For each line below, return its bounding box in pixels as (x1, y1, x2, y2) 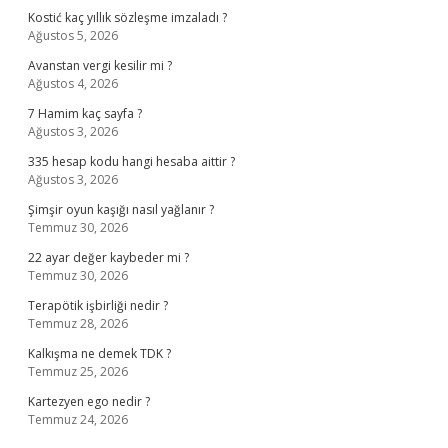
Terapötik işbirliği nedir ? (28, 297, 168, 314)
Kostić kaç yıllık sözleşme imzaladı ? (28, 9, 227, 26)
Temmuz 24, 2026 (28, 411, 128, 428)
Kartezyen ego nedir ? (28, 393, 150, 410)
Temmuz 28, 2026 (28, 315, 128, 332)
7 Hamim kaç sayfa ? (28, 105, 142, 122)
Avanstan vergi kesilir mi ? (28, 57, 172, 74)
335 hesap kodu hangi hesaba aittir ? (28, 153, 235, 170)
